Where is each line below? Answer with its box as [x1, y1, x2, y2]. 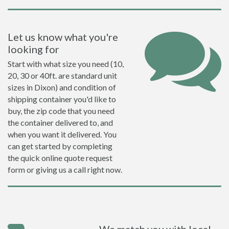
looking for [8, 43, 59, 55]
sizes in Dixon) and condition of [8, 82, 116, 92]
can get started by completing [8, 141, 112, 151]
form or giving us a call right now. [8, 165, 122, 174]
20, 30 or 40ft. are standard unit [8, 71, 117, 80]
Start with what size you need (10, [8, 59, 124, 68]
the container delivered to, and [8, 118, 113, 127]
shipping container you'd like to [8, 94, 116, 104]
